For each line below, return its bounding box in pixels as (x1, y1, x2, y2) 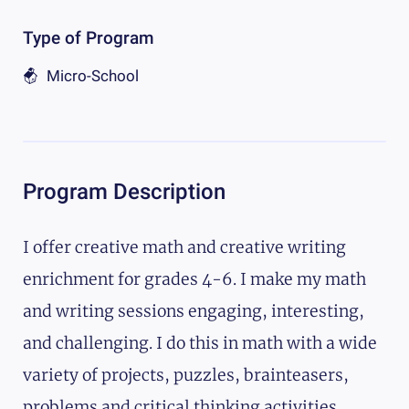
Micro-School (47, 67, 140, 86)
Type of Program (23, 28, 154, 49)
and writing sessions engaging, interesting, (23, 301, 364, 322)
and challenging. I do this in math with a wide (23, 333, 377, 354)
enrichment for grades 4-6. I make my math (23, 269, 366, 290)
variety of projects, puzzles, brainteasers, (23, 365, 349, 386)
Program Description (23, 179, 225, 205)
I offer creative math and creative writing (23, 237, 346, 258)
